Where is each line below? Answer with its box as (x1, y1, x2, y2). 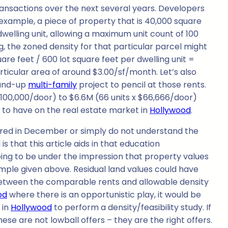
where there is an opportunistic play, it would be (7, 189, 201, 201)
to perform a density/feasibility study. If (52, 202, 211, 214)
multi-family (28, 79, 77, 91)
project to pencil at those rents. (77, 79, 206, 91)
